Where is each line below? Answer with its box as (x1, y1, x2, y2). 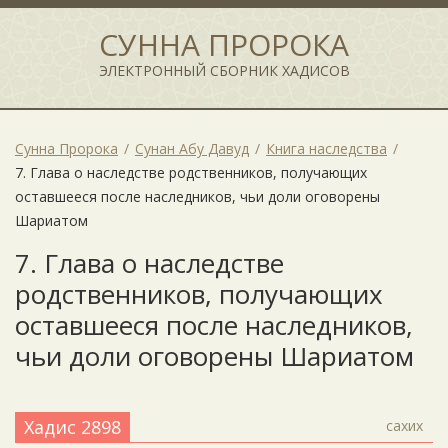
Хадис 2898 (24, 415, 121, 439)
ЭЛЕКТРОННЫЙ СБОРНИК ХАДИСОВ (98, 61, 350, 80)
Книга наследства (266, 139, 387, 158)
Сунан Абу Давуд (135, 139, 249, 158)
